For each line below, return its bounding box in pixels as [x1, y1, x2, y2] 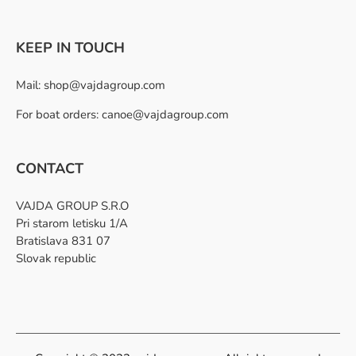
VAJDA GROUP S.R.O [16, 198, 129, 215]
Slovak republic [16, 250, 99, 267]
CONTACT [16, 159, 83, 179]
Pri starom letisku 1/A [16, 215, 128, 232]
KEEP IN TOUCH [16, 38, 125, 58]
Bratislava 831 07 [16, 233, 110, 250]
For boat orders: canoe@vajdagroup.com [16, 106, 229, 123]
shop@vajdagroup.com [44, 77, 165, 94]
